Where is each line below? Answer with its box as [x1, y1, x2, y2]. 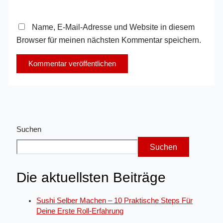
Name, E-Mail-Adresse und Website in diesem [32, 22, 195, 32]
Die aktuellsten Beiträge [16, 169, 166, 185]
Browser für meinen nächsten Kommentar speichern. [16, 35, 202, 45]
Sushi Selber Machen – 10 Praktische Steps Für [36, 197, 193, 205]
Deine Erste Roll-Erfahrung [36, 207, 124, 216]
